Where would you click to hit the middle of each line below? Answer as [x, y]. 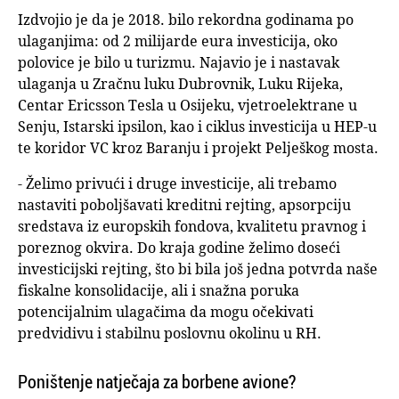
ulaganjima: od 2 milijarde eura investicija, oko [178, 41]
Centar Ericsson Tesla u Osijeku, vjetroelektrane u [187, 106]
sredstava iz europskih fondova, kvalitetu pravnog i [192, 227]
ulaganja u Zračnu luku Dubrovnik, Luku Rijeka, [180, 84]
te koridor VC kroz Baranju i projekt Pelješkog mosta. [198, 148]
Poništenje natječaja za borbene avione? [157, 382]
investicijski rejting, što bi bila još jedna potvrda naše [198, 269]
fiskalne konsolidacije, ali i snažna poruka [159, 291]
